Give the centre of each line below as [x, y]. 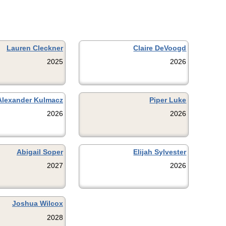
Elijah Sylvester [160, 152]
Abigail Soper [40, 152]
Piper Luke [168, 100]
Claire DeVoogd [160, 48]
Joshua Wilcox [37, 204]
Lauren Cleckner [35, 48]
